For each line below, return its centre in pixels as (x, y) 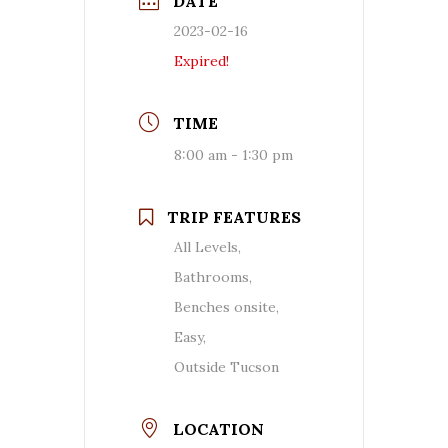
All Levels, (207, 247)
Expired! (201, 61)
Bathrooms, (213, 277)
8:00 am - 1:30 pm (233, 155)
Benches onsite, (226, 307)
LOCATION (218, 429)
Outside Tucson (226, 367)
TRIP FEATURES (234, 217)
